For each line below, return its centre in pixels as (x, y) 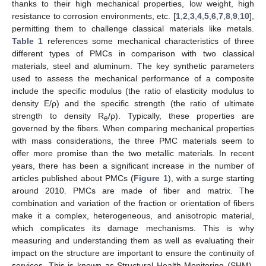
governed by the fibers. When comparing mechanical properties (133, 128)
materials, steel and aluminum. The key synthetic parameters (133, 66)
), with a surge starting (211, 178)
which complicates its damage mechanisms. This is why (133, 228)
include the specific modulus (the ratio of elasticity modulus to (133, 91)
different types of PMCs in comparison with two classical (133, 53)
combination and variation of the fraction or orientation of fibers (133, 203)
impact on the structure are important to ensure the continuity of (133, 253)
